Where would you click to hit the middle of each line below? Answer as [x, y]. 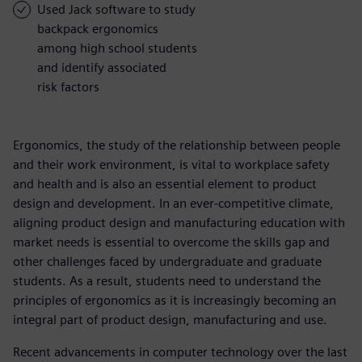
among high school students [117, 48]
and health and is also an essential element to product [165, 183]
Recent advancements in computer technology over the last [180, 351]
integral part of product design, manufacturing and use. [170, 319]
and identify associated [102, 67]
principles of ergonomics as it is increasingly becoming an [175, 300]
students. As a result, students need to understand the [167, 280]
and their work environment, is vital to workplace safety [171, 164]
